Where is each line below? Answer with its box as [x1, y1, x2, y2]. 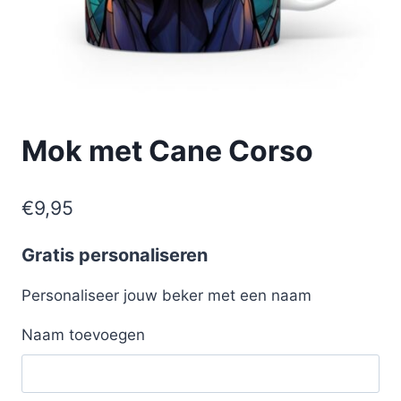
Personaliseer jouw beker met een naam [21, 286, 311, 304]
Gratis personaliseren [21, 243, 208, 266]
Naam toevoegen [21, 325, 145, 344]
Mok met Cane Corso [21, 133, 313, 169]
